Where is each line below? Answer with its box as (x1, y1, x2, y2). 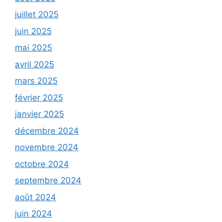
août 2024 (15, 192, 56, 202)
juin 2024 (15, 209, 52, 219)
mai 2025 (15, 43, 52, 53)
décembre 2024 (15, 125, 79, 136)
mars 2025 (15, 76, 57, 86)
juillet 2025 (15, 9, 58, 20)
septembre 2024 (15, 175, 81, 186)
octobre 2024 (15, 159, 69, 169)
